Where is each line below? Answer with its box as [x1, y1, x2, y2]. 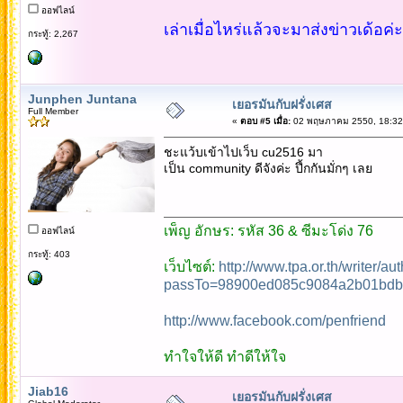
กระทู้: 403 [27, 248, 70, 259]
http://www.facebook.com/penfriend [163, 312, 386, 328]
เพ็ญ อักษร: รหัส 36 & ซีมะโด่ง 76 [163, 222, 373, 238]
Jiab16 [27, 383, 68, 399]
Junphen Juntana [27, 91, 137, 106]
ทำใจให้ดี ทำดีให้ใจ [163, 348, 286, 364]
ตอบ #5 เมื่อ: [239, 115, 291, 126]
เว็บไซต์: [163, 258, 219, 274]
